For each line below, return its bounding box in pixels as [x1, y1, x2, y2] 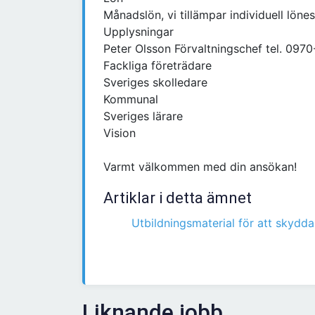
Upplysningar [103, 25, 174, 39]
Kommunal [103, 92, 158, 107]
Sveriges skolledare [103, 75, 207, 90]
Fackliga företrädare [103, 58, 212, 73]
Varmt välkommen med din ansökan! [103, 160, 297, 174]
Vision [103, 126, 136, 141]
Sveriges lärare [103, 109, 183, 124]
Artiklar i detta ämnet [103, 189, 252, 207]
